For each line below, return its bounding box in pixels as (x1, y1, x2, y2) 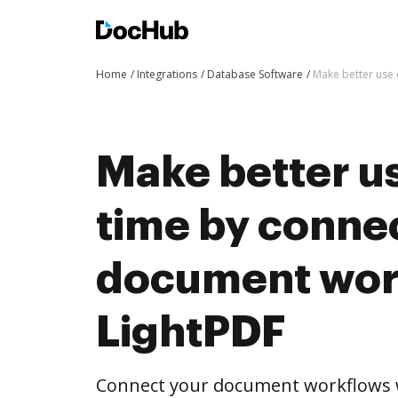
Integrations (137, 67, 197, 82)
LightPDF (96, 311, 285, 354)
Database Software (207, 67, 303, 82)
